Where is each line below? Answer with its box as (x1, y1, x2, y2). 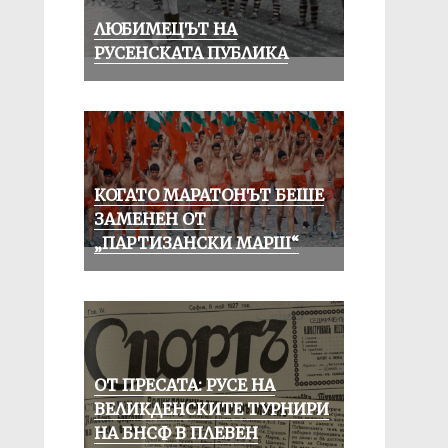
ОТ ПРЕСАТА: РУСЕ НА (93, 375, 275, 395)
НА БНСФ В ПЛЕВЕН (93, 423, 258, 443)
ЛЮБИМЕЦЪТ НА (93, 19, 237, 39)
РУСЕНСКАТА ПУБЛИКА (93, 43, 288, 63)
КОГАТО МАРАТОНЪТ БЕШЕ (93, 185, 324, 205)
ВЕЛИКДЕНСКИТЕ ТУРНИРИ (93, 399, 329, 419)
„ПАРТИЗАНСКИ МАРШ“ (93, 233, 299, 253)
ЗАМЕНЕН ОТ (93, 209, 206, 229)
